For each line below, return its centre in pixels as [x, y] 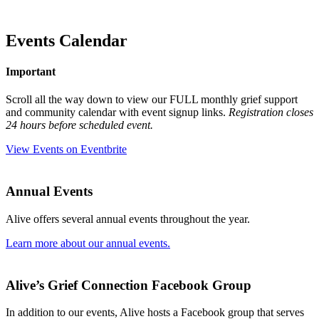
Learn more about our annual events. [88, 243]
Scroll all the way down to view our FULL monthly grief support [152, 100]
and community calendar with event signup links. [117, 113]
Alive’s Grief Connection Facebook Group [129, 285]
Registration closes [271, 113]
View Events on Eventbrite [66, 150]
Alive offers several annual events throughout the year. [128, 219]
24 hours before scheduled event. [79, 125]
